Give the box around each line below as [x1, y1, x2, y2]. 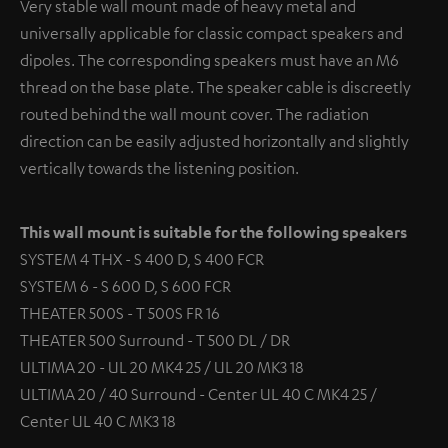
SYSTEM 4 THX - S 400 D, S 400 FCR [20, 249, 264, 269]
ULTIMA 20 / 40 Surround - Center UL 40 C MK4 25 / [20, 384, 377, 404]
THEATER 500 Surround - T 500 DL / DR [20, 330, 290, 350]
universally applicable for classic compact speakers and [20, 23, 403, 43]
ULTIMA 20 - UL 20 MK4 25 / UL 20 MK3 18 [20, 357, 304, 377]
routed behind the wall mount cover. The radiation [20, 104, 369, 124]
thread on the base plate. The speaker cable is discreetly [20, 77, 411, 97]
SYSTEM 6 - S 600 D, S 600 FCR [20, 276, 231, 296]
